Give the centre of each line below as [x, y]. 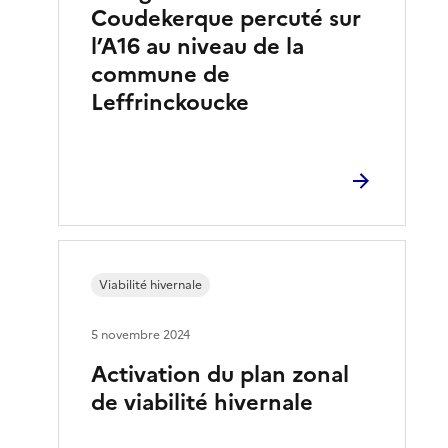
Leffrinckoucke [170, 102]
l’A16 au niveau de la [198, 46]
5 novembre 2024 [141, 334]
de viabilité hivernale [202, 402]
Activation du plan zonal [220, 374]
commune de [161, 74]
